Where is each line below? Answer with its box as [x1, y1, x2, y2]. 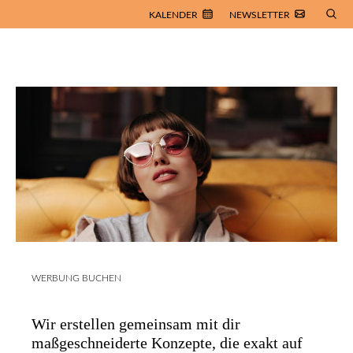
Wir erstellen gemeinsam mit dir [32, 315, 240, 333]
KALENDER [149, 10, 198, 20]
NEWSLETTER [229, 10, 290, 20]
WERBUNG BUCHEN [32, 273, 121, 284]
